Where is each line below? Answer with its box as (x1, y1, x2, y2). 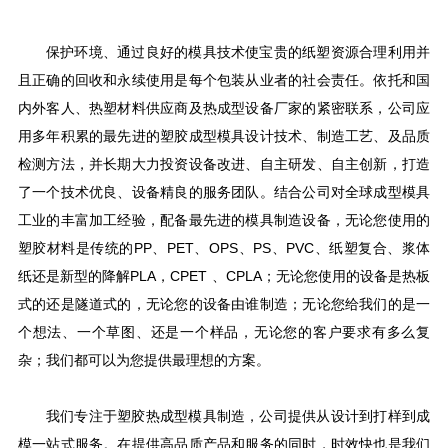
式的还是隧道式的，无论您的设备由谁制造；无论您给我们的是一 (17, 296, 431, 312)
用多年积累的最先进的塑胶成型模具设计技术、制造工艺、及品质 (17, 128, 431, 144)
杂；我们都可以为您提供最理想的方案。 (17, 352, 270, 368)
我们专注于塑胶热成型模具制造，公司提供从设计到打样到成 (45, 408, 431, 424)
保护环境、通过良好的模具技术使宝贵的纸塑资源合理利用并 (45, 44, 431, 60)
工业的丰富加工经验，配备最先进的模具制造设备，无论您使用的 (17, 212, 431, 228)
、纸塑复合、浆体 (314, 240, 431, 256)
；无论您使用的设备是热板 (261, 268, 431, 284)
